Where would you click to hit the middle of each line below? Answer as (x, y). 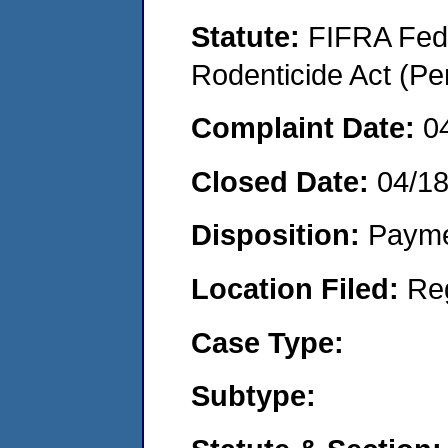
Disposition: (279, 235)
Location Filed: (299, 288)
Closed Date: (284, 181)
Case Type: (267, 342)
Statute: (249, 36)
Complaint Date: (307, 128)
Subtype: (253, 396)
